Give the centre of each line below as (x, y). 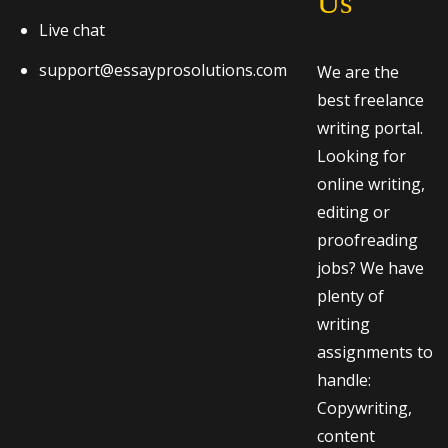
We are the (358, 71)
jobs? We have (370, 267)
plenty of (350, 295)
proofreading (367, 239)
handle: (344, 379)
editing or (353, 211)
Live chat (72, 29)
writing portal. (370, 127)
